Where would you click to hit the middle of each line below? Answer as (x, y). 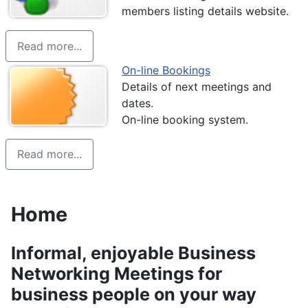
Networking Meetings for (117, 273)
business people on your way (134, 294)
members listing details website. (205, 11)
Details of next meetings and (197, 86)
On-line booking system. (185, 119)
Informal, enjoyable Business (133, 253)
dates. (137, 103)
